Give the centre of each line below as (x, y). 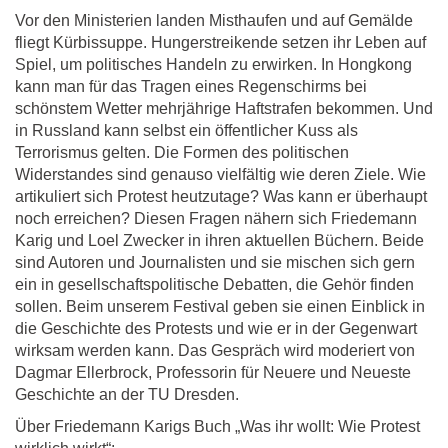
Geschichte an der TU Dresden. (127, 395)
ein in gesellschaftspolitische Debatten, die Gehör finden (214, 285)
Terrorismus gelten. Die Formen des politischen (182, 153)
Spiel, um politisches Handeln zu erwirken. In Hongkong (213, 65)
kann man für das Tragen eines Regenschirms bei (191, 87)
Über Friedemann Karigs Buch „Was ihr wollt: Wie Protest (217, 427)
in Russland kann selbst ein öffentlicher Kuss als (186, 131)
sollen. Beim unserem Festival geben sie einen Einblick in (220, 307)
